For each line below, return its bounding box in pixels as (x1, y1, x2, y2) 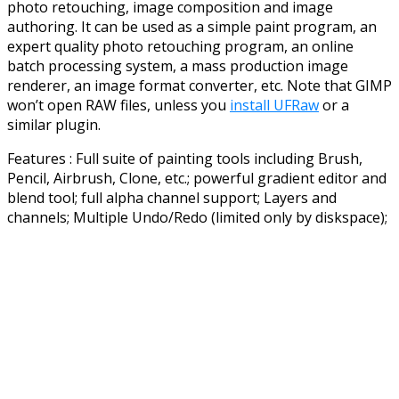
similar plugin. (7, 114, 101, 134)
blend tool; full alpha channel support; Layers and (7, 187, 337, 208)
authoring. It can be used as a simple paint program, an (7, 16, 377, 37)
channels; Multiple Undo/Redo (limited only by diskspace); (7, 207, 387, 227)
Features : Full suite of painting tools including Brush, (7, 148, 362, 168)
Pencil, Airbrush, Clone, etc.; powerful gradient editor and (7, 167, 387, 188)
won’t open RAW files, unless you (7, 94, 230, 115)
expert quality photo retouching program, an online (7, 36, 354, 56)
